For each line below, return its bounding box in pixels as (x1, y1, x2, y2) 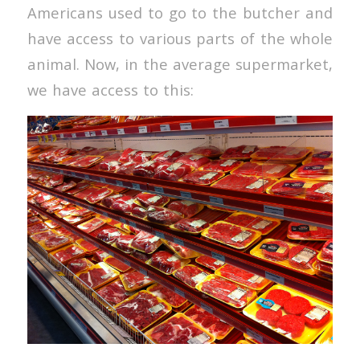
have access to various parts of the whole (27, 28, 333, 49)
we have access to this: (27, 80, 194, 100)
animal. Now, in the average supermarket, (27, 54, 333, 75)
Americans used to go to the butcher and (27, 2, 333, 23)
